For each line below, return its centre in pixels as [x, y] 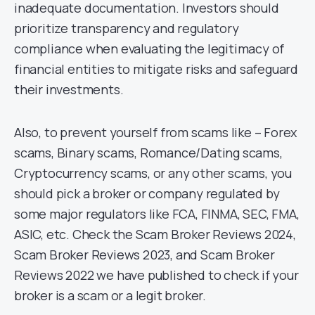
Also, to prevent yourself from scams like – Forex [156, 132]
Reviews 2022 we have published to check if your [156, 275]
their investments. [69, 89]
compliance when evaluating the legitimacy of [149, 48]
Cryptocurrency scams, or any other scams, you [153, 173]
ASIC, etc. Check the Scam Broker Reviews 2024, [155, 234]
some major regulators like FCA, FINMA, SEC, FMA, [157, 213]
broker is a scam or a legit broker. [110, 295]
